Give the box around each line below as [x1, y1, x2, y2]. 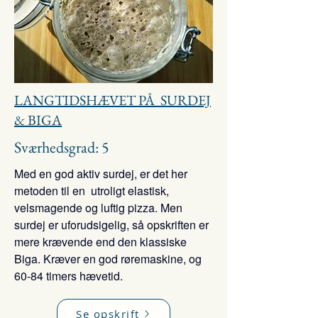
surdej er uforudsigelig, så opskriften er [14, 216, 209, 233]
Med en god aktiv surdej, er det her [14, 165, 187, 182]
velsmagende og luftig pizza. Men [14, 199, 182, 216]
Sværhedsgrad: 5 [14, 137, 109, 158]
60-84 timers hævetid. [14, 268, 126, 284]
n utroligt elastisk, [79, 182, 169, 199]
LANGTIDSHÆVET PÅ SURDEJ [14, 91, 211, 109]
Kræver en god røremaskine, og [43, 251, 202, 267]
